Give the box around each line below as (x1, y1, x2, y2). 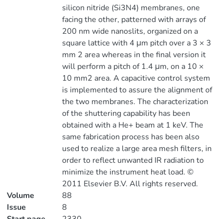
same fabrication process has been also (62, 131, 199, 142)
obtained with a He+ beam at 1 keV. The (62, 120, 203, 131)
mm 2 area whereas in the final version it (62, 49, 206, 60)
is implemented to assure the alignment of (62, 85, 212, 95)
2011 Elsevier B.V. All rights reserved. (62, 178, 198, 189)
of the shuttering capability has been (62, 108, 190, 119)
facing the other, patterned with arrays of (62, 14, 206, 25)
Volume (7, 190, 34, 201)
